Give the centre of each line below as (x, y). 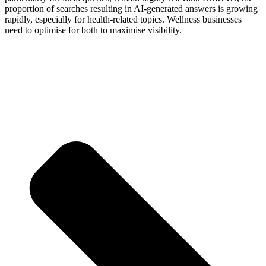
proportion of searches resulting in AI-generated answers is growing (131, 8)
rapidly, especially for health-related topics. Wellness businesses (123, 19)
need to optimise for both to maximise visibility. (93, 30)
